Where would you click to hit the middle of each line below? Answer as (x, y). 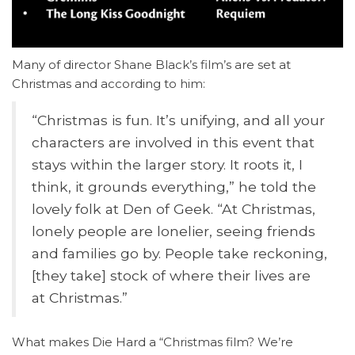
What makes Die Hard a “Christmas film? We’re (153, 342)
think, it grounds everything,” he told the (174, 187)
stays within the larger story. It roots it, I (167, 165)
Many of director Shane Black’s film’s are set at (151, 65)
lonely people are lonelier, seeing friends (174, 231)
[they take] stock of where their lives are (171, 276)
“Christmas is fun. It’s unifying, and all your (178, 120)
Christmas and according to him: (109, 84)
